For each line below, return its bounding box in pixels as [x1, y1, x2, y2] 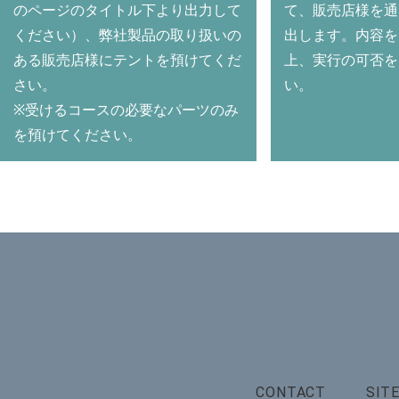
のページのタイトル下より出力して [13, 2, 241, 18]
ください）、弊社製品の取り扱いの [13, 27, 241, 43]
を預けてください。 [13, 126, 142, 142]
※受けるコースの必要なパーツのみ [13, 102, 239, 118]
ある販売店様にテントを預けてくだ [13, 52, 241, 68]
